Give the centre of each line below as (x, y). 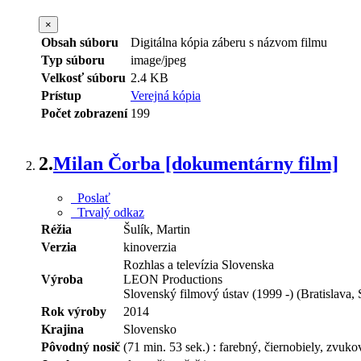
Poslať (91, 198)
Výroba (62, 280)
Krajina (62, 330)
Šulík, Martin (157, 230)
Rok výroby (74, 312)
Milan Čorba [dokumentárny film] (196, 164)
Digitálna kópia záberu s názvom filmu (229, 42)
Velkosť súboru (83, 77)
